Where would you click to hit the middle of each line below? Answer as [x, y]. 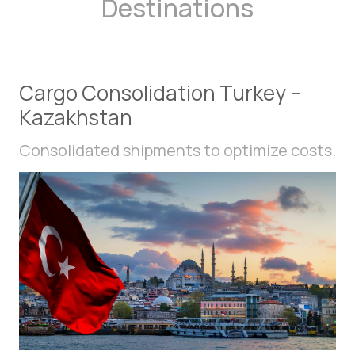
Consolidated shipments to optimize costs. [177, 151]
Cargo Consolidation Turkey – [160, 93]
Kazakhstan [76, 118]
